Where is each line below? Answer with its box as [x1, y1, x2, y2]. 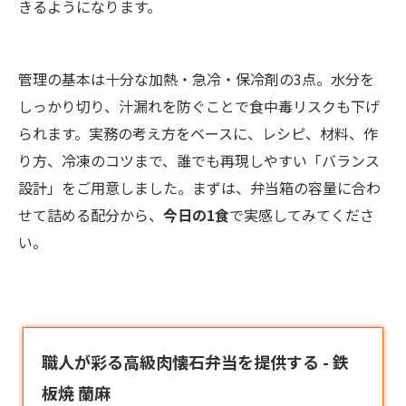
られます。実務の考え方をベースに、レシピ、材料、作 [18, 122, 378, 144]
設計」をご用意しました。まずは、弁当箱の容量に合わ [18, 177, 381, 198]
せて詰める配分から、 [18, 204, 163, 226]
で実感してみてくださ [229, 204, 374, 226]
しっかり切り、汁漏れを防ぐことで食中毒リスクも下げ [18, 95, 380, 117]
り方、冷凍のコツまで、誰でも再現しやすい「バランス [18, 150, 380, 171]
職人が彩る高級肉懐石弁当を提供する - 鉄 [42, 350, 349, 373]
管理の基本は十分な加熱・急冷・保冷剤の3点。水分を [18, 68, 374, 90]
